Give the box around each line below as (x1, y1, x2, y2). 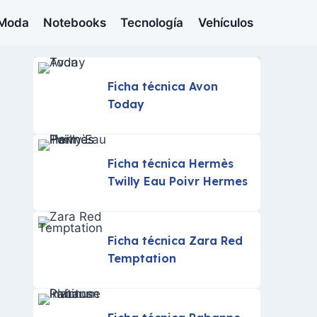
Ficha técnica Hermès (108, 156, 234, 171)
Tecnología (120, 15, 184, 30)
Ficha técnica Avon (108, 79, 219, 93)
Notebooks (43, 15, 107, 30)
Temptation (108, 251, 177, 265)
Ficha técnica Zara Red (108, 234, 243, 248)
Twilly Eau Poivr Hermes (108, 174, 248, 188)
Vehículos (197, 15, 253, 30)
